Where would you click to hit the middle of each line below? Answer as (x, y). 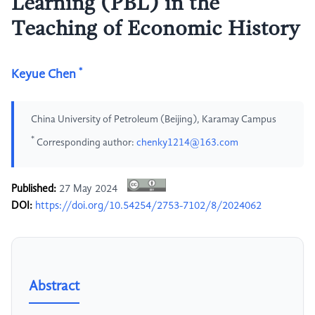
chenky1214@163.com (187, 142)
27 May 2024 (88, 189)
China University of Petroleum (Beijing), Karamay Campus (154, 120)
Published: (34, 189)
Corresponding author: (85, 142)
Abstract (54, 287)
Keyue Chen (44, 75)
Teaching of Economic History (156, 30)
